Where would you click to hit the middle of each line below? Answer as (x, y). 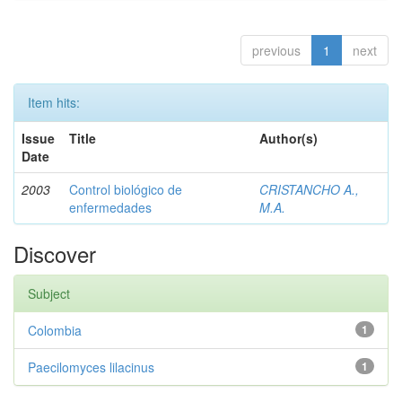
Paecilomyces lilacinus (91, 367)
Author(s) (288, 138)
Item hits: (54, 102)
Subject (49, 293)
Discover (55, 253)
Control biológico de (126, 189)
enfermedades (110, 207)
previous (276, 50)
